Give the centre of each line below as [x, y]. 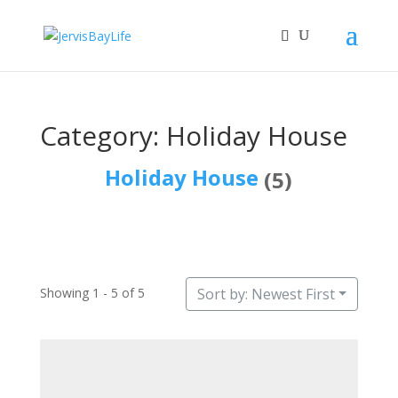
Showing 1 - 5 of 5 [92, 293]
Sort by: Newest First [266, 295]
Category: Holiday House [193, 135]
